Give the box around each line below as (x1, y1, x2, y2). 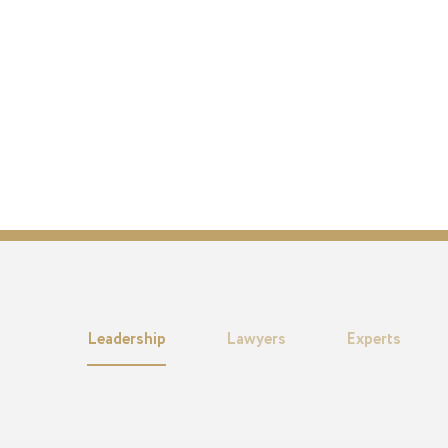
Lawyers (226, 332, 286, 349)
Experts (346, 332, 401, 349)
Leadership (87, 332, 166, 349)
